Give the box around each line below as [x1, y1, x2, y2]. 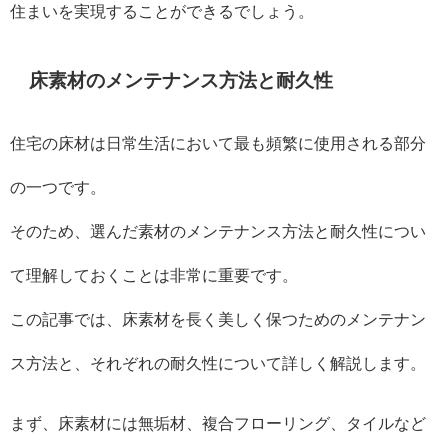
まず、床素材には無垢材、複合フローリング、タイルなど [10, 415, 426, 432]
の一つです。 [10, 179, 106, 196]
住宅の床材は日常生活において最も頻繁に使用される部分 [10, 135, 426, 152]
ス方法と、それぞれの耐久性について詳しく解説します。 [10, 355, 426, 372]
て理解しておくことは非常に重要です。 [10, 267, 298, 284]
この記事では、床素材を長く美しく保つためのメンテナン [10, 311, 426, 328]
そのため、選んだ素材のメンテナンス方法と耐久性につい [10, 223, 426, 240]
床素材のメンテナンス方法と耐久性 [29, 71, 334, 91]
